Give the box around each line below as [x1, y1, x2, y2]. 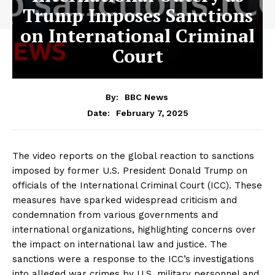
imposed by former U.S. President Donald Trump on [12, 165, 247, 176]
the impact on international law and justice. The [12, 238, 227, 250]
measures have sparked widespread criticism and [12, 194, 237, 206]
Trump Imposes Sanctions [22, 3, 253, 28]
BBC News [124, 91, 168, 102]
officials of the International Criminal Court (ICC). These [12, 179, 262, 191]
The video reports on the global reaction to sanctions [12, 150, 254, 161]
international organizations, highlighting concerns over [12, 223, 256, 235]
